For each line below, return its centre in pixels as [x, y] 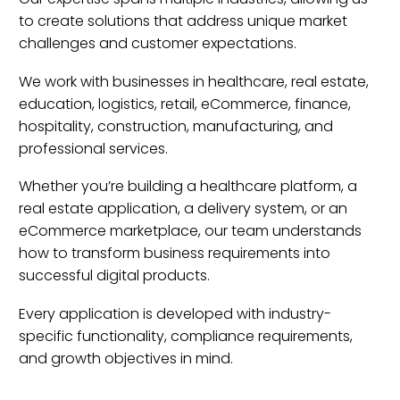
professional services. [93, 148]
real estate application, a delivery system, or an [183, 209]
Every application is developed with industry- [175, 313]
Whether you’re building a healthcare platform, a [188, 187]
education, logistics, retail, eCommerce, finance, [185, 104]
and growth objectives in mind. [126, 358]
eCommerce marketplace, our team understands [190, 231]
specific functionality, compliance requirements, [186, 336]
